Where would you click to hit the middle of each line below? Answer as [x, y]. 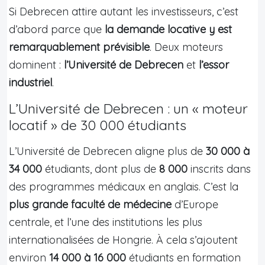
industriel [30, 82]
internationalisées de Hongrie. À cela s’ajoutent [123, 240]
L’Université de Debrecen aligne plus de [107, 151]
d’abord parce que [57, 29]
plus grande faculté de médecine [90, 204]
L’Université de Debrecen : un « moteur [128, 108]
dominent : [36, 64]
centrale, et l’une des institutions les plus [106, 222]
